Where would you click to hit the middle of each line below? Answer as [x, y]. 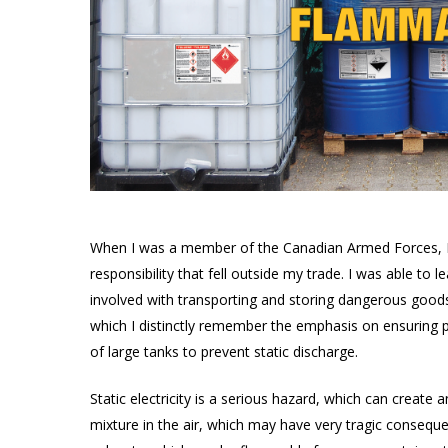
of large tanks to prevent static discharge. [234, 351]
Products [118, 201]
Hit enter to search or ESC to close [202, 317]
